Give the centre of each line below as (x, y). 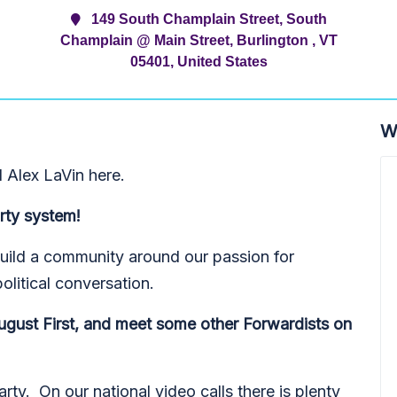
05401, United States (198, 61)
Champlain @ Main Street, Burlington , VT (198, 40)
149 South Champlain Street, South (209, 19)
